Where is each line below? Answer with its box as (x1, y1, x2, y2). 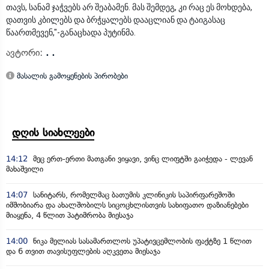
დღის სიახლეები (12, 126, 94, 139)
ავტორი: (6, 47, 46, 58)
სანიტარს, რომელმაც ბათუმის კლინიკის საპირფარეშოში (31, 190, 235, 199)
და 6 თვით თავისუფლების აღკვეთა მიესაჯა (6, 247, 160, 256)
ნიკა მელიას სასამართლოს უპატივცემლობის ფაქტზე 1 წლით (31, 237, 252, 246)
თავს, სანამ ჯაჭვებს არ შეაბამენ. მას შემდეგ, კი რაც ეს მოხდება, (6, 2, 252, 12)
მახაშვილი (6, 165, 43, 174)
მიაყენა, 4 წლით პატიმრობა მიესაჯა (6, 211, 133, 220)
